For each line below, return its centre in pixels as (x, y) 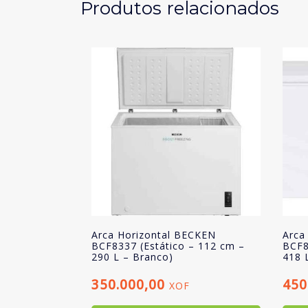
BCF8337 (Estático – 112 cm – (168, 246)
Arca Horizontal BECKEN (154, 235)
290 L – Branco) (132, 257)
